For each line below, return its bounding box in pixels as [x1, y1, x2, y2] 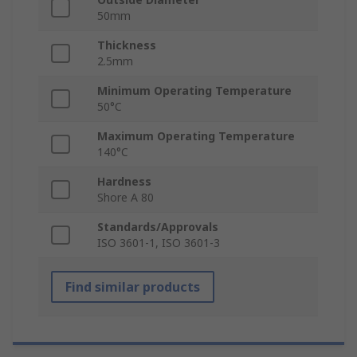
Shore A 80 [97, 190, 154, 206]
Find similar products [65, 278, 200, 296]
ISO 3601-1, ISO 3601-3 [97, 235, 220, 251]
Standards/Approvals [97, 219, 218, 235]
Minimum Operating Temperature [97, 83, 292, 99]
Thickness [97, 37, 156, 53]
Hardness [97, 174, 151, 190]
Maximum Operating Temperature [97, 128, 295, 144]
